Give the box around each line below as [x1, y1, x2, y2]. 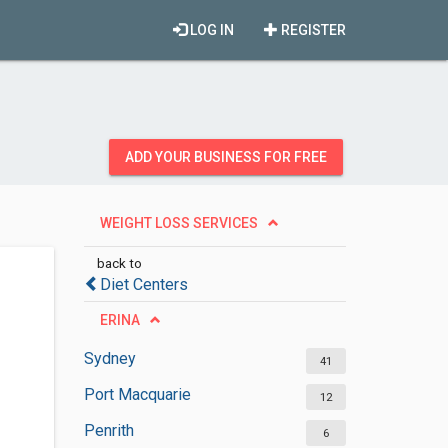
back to [96, 255, 142, 271]
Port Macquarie [83, 385, 191, 404]
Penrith [83, 421, 134, 440]
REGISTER [278, 22, 346, 38]
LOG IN [187, 22, 234, 38]
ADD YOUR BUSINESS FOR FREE [125, 149, 327, 165]
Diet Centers [99, 275, 188, 294]
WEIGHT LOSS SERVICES [99, 215, 258, 231]
